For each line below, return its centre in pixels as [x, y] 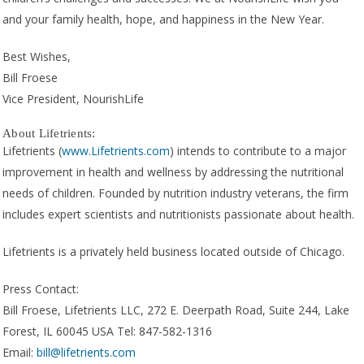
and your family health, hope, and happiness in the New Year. [163, 19]
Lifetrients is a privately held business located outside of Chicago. [173, 252]
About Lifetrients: [49, 134]
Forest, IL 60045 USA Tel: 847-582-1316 [107, 331]
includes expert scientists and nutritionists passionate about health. [178, 214]
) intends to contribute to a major [258, 151]
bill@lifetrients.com [86, 353]
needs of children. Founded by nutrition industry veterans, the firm [175, 193]
